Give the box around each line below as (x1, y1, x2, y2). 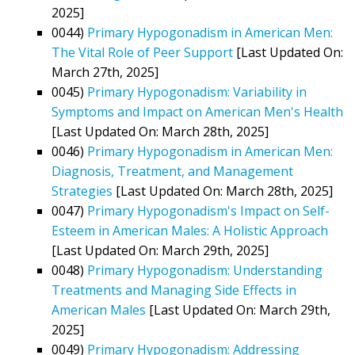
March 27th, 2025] (52, 63, 158, 81)
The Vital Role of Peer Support (52, 43, 233, 61)
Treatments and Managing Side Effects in (52, 281, 296, 299)
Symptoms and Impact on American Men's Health (52, 102, 343, 120)
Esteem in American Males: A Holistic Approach (52, 221, 328, 239)
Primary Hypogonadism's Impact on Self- (87, 201, 330, 219)
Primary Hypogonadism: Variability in (87, 82, 307, 101)
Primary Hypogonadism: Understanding (87, 261, 323, 279)
